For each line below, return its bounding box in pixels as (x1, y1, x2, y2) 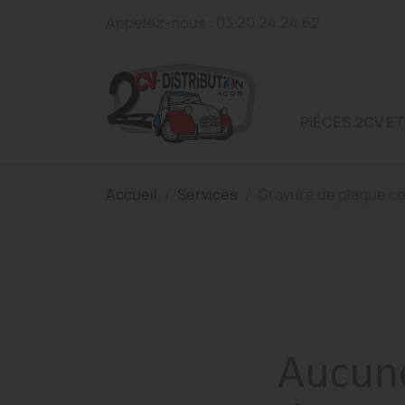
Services (177, 184, 238, 204)
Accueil (106, 184, 157, 204)
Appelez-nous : (106, 13, 216, 33)
